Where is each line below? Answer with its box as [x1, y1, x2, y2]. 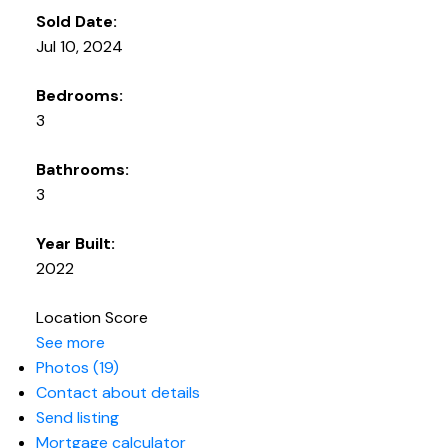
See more [35, 332, 105, 354]
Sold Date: [35, 11, 117, 33]
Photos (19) [35, 357, 119, 379]
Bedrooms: [35, 85, 123, 107]
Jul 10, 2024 [35, 36, 123, 58]
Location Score [35, 307, 148, 329]
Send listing [35, 407, 119, 429]
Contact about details [35, 382, 200, 404]
